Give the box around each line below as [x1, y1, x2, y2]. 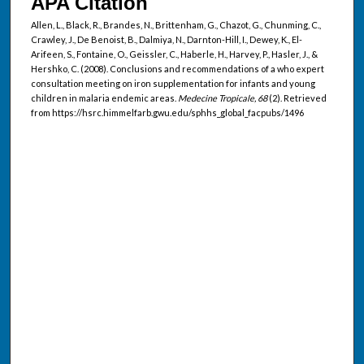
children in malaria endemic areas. [30, 92, 178, 103]
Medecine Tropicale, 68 [177, 92, 269, 103]
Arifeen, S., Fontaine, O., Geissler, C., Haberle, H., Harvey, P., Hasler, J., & [30, 48, 318, 59]
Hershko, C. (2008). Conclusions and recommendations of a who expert [30, 63, 324, 74]
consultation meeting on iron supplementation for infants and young [30, 77, 315, 89]
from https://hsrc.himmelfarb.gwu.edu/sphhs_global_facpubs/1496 [30, 106, 304, 118]
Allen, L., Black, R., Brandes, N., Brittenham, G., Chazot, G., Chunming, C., [30, 19, 321, 30]
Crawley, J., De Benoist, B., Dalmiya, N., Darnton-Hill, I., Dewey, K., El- [30, 33, 302, 45]
